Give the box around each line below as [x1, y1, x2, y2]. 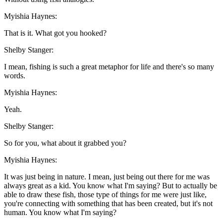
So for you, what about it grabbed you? [4, 139, 126, 148]
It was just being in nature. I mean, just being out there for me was [4, 172, 210, 181]
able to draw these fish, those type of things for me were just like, [4, 190, 207, 199]
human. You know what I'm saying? [4, 208, 116, 217]
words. [4, 71, 25, 80]
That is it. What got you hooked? [4, 29, 107, 38]
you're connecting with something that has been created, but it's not [4, 199, 213, 208]
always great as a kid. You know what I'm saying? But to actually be [4, 181, 217, 190]
